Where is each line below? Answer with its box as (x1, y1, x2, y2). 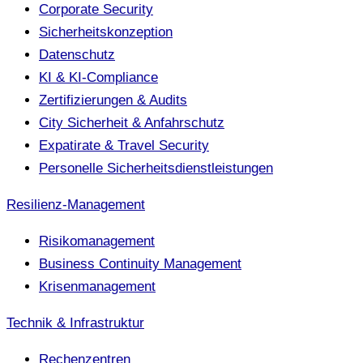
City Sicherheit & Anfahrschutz (39, 114, 224, 130)
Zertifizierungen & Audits (39, 92, 187, 108)
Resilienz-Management (6, 196, 145, 212)
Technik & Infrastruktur (6, 314, 144, 331)
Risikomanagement (39, 233, 155, 249)
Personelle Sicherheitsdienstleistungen (39, 160, 273, 176)
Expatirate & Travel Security (39, 137, 209, 153)
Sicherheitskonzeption (39, 23, 173, 40)
